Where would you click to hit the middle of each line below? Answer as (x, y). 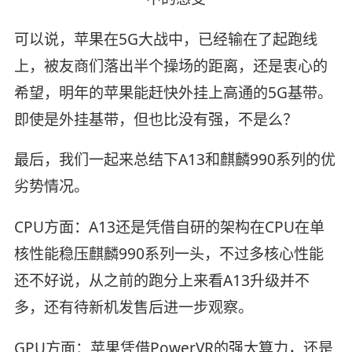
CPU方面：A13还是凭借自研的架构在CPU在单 (169, 227)
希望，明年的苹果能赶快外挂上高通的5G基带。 (173, 92)
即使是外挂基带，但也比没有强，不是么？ (156, 119)
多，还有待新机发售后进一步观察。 (133, 308)
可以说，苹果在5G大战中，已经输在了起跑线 (165, 39)
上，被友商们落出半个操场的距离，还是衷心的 (170, 66)
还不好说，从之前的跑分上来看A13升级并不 (161, 281)
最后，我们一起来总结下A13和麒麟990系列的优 (174, 160)
